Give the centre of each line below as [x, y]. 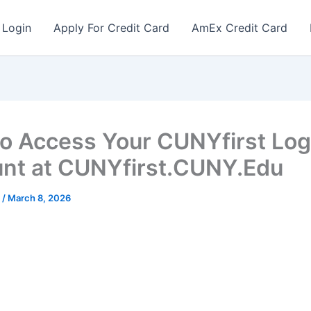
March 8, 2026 [39, 198]
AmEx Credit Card [240, 28]
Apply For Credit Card [112, 28]
